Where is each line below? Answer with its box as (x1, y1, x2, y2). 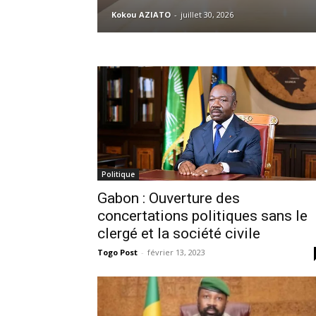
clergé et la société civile (97, 224, 260, 242)
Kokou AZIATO (111, 8, 171, 20)
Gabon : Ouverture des (97, 189, 240, 207)
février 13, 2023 (147, 246, 205, 257)
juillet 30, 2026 (181, 8, 233, 20)
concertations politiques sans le (97, 207, 308, 224)
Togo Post (97, 246, 138, 257)
